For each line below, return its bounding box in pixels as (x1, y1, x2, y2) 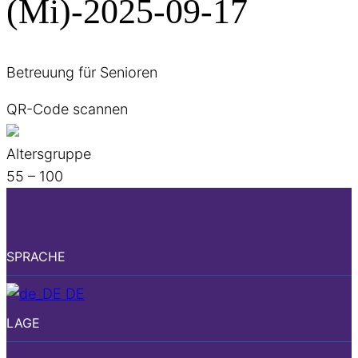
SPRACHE (6, 249, 66, 265)
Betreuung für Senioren (6, 64, 157, 82)
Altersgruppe (6, 145, 91, 163)
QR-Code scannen (6, 101, 128, 118)
